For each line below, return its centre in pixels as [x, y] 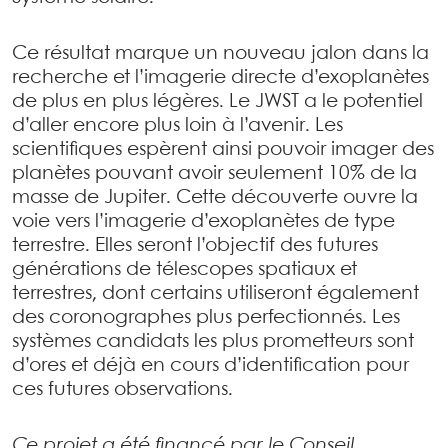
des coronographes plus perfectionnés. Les [206, 318]
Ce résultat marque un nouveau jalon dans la [220, 54]
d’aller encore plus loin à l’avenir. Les [177, 126]
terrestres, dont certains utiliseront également [215, 294]
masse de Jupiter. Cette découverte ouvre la [215, 198]
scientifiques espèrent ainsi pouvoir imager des [223, 150]
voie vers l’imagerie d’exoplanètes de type [203, 222]
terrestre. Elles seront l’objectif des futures [195, 246]
